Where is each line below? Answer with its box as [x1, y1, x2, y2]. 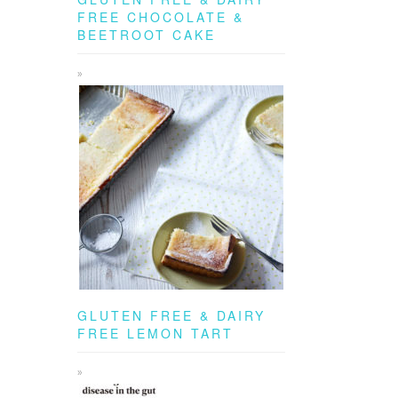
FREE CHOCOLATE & [77, 8, 244, 26]
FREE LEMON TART [77, 324, 234, 342]
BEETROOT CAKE [77, 26, 216, 44]
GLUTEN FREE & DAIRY [77, 306, 266, 324]
